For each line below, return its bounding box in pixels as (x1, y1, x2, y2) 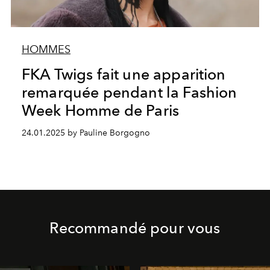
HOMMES (21, 43, 71, 57)
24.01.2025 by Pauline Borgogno (21, 128, 150, 139)
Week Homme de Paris (21, 101, 180, 120)
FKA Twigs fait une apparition (21, 65, 226, 84)
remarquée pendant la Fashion (21, 83, 237, 102)
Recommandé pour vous (49, 219, 221, 237)
